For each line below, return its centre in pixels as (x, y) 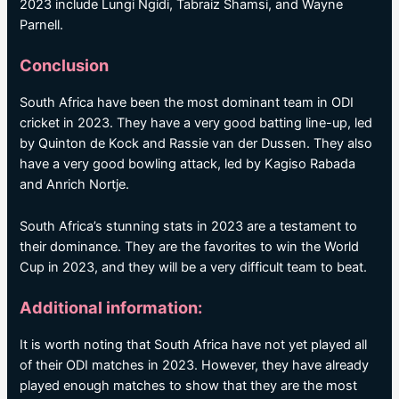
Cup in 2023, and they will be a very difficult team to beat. (194, 267)
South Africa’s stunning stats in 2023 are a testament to (189, 226)
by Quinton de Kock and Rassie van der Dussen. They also (196, 144)
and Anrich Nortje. (75, 185)
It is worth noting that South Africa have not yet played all (194, 344)
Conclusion (65, 65)
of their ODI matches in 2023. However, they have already (195, 365)
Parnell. (42, 24)
